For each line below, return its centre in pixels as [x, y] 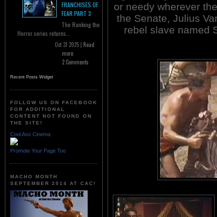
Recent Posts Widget [32, 77]
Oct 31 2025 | [69, 45]
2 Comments [75, 62]
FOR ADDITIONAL [38, 109]
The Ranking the [81, 25]
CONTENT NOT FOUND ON [51, 116]
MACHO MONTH [34, 176]
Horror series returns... [44, 33]
